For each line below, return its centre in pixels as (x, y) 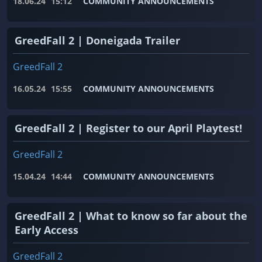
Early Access (46, 230)
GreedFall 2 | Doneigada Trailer (97, 41)
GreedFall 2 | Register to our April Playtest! (128, 128)
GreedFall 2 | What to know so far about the (131, 216)
